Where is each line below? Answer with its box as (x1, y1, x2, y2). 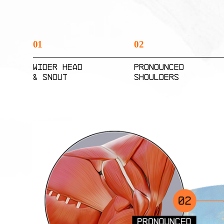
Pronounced (134, 62, 184, 72)
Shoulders (134, 72, 179, 82)
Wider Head (32, 62, 82, 72)
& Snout (32, 72, 67, 82)
